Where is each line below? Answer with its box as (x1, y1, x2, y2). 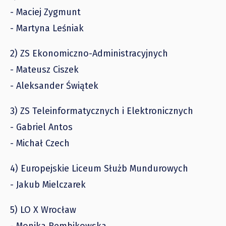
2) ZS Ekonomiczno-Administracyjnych (10, 47, 168, 59)
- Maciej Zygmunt (10, 6, 81, 18)
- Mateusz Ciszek (10, 64, 79, 75)
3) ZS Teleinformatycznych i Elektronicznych (10, 105, 193, 117)
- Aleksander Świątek (10, 80, 98, 91)
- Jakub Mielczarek (10, 179, 86, 190)
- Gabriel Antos (10, 121, 73, 133)
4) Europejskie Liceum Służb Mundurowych (10, 162, 188, 174)
